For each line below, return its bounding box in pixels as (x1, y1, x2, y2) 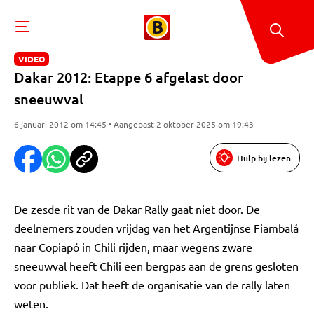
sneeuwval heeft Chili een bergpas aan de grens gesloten (14, 259, 299, 273)
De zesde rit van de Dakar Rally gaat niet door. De (14, 202, 260, 216)
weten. (14, 296, 48, 310)
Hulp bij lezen (237, 151, 291, 164)
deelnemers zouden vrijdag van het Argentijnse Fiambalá (14, 221, 299, 235)
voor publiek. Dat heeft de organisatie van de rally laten (14, 278, 290, 292)
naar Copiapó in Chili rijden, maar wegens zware (14, 240, 252, 254)
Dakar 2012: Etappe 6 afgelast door (14, 68, 243, 86)
